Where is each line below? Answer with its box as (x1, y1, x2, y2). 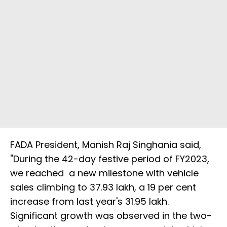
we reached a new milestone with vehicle (10, 167, 199, 180)
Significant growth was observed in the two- (10, 209, 212, 222)
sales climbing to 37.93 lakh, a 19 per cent (10, 181, 196, 194)
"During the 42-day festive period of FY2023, (10, 153, 209, 166)
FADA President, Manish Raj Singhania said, (10, 138, 201, 152)
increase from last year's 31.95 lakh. (10, 195, 169, 208)
